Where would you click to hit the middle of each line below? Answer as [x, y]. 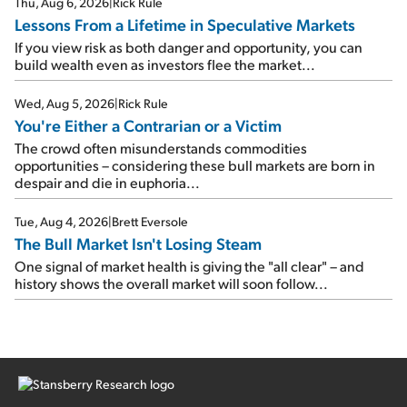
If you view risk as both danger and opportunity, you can [189, 47]
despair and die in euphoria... [107, 183]
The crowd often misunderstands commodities [161, 148]
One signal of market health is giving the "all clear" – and [189, 266]
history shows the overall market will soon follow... [171, 283]
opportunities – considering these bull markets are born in [195, 165]
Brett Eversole [150, 222]
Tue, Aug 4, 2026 [61, 222]
